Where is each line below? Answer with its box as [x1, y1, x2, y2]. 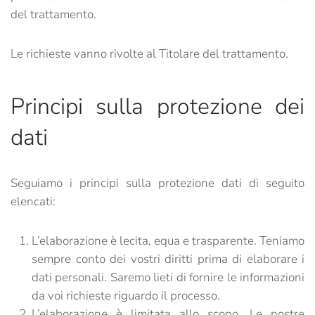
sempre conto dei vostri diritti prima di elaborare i [32, 251, 304, 267]
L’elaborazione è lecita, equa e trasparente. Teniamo [32, 233, 304, 249]
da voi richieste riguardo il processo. [32, 288, 220, 304]
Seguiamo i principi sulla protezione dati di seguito [11, 175, 304, 191]
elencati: [11, 193, 56, 210]
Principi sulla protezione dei [11, 91, 304, 122]
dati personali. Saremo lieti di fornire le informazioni [32, 269, 304, 285]
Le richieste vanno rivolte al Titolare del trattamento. [11, 46, 288, 62]
